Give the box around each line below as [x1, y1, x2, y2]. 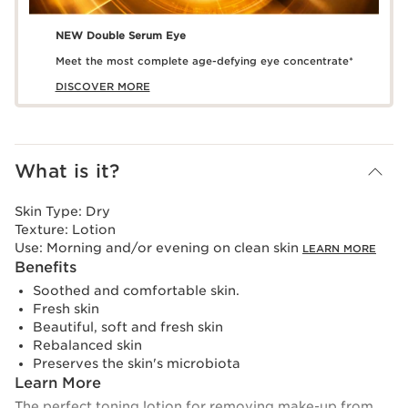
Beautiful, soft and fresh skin [33, 320, 223, 335]
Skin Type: [15, 204, 86, 219]
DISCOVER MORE [55, 80, 150, 94]
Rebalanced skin [33, 338, 142, 353]
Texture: [15, 222, 72, 238]
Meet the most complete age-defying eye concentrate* [55, 55, 353, 68]
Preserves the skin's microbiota [33, 356, 240, 372]
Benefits [15, 259, 76, 277]
